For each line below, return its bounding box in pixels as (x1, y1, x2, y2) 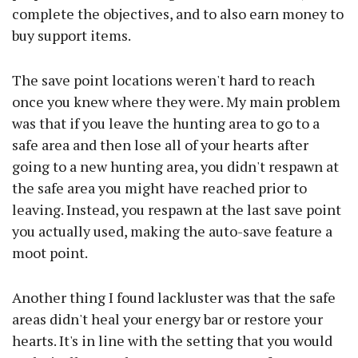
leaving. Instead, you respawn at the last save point (12, 200, 341, 220)
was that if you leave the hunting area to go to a (12, 113, 320, 133)
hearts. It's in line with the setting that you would (12, 331, 332, 351)
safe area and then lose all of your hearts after (12, 135, 308, 155)
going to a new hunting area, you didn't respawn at (12, 157, 339, 177)
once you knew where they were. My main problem (12, 92, 340, 112)
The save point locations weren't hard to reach (12, 70, 315, 90)
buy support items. (12, 26, 133, 46)
